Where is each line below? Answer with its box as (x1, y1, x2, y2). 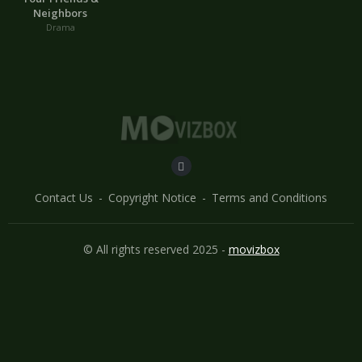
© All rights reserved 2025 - (82, 242, 229, 258)
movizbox (228, 242, 280, 258)
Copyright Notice (108, 190, 196, 206)
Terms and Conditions (212, 190, 327, 206)
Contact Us (35, 190, 93, 206)
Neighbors (33, 6, 88, 21)
